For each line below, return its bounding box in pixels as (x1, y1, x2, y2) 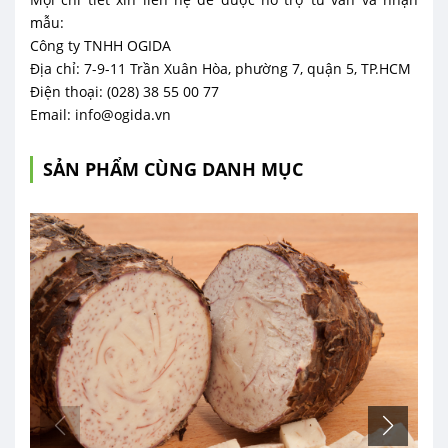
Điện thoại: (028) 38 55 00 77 (30, 82, 219, 101)
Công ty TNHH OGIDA (30, 36, 171, 55)
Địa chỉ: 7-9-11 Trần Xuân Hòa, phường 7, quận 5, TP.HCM (30, 59, 411, 78)
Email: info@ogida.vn (30, 105, 171, 124)
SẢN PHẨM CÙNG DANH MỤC (43, 157, 303, 181)
